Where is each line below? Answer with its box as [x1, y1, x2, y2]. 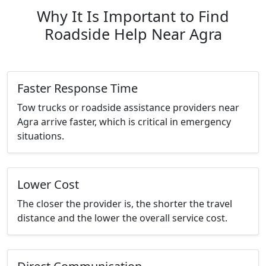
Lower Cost [17, 176, 79, 193]
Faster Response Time [17, 80, 138, 97]
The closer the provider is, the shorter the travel [17, 197, 232, 211]
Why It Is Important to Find [37, 6, 229, 27]
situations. [17, 129, 64, 143]
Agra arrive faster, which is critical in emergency [17, 115, 231, 129]
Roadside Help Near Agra [44, 24, 222, 45]
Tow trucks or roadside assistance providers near [17, 101, 239, 115]
